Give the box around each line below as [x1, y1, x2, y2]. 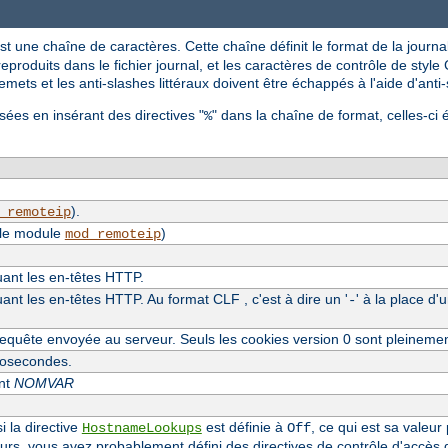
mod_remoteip [64, 225, 161, 242]
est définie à [201, 418, 287, 435]
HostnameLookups [81, 419, 202, 436]
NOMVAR [13, 374, 74, 391]
